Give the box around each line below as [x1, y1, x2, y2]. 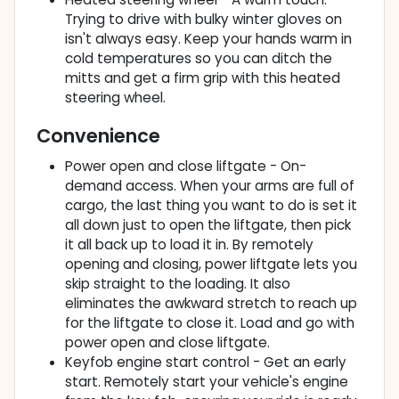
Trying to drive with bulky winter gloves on [65, 10, 342, 29]
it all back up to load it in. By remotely [65, 235, 313, 255]
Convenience [37, 123, 160, 150]
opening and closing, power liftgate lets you [65, 255, 357, 274]
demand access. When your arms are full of [65, 176, 354, 196]
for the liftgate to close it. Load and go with [65, 313, 354, 333]
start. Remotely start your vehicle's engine [65, 372, 348, 392]
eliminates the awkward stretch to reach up [65, 294, 357, 313]
